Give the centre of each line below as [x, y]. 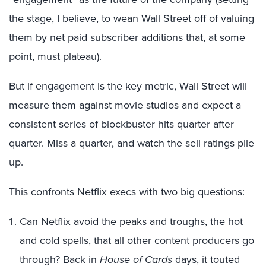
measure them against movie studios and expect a [125, 105]
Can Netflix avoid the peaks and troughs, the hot [131, 221]
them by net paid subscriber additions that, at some [127, 37]
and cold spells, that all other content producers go [137, 240]
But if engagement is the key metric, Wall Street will [128, 86]
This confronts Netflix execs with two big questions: [127, 191]
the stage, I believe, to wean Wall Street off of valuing [132, 18]
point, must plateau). [55, 56]
